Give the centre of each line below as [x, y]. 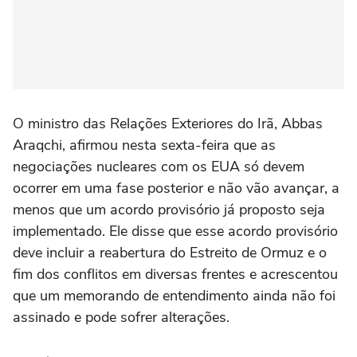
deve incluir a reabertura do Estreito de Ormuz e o [170, 253]
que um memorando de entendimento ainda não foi [174, 296]
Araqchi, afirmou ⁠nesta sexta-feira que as [144, 145]
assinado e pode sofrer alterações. [121, 317]
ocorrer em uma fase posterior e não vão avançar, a [176, 188]
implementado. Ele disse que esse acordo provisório [175, 231]
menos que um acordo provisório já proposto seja [169, 210]
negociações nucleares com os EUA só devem [159, 167]
